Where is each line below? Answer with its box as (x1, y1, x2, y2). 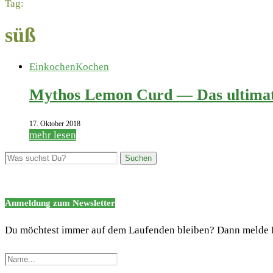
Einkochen (29, 60, 76, 73)
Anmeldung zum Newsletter (5, 197, 115, 208)
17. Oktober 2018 (29, 119, 80, 128)
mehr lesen (29, 129, 76, 141)
